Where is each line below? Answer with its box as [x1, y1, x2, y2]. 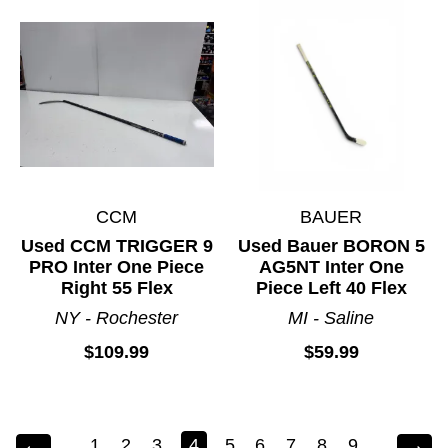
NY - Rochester [55, 307, 179, 328]
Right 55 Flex [60, 277, 173, 298]
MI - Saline [288, 307, 375, 328]
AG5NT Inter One [258, 256, 404, 277]
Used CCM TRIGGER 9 [20, 235, 213, 256]
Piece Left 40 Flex [255, 277, 407, 298]
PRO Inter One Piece [29, 256, 205, 277]
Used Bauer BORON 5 [237, 235, 425, 256]
